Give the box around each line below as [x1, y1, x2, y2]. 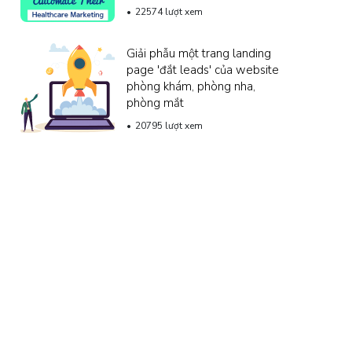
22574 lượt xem [135, 5, 203, 18]
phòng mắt [126, 94, 184, 111]
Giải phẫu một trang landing [126, 45, 271, 61]
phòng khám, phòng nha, [126, 78, 255, 94]
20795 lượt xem [135, 119, 203, 132]
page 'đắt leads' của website [126, 61, 279, 78]
